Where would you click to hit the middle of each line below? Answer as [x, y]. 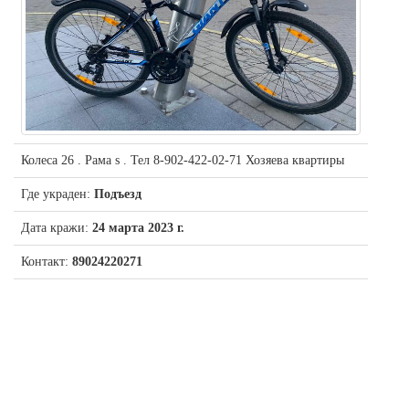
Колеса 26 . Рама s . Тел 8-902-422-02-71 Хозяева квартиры [183, 160]
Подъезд [118, 194]
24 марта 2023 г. [138, 227]
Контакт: [47, 261]
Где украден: [58, 194]
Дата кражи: [57, 227]
